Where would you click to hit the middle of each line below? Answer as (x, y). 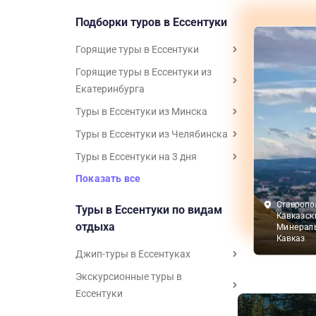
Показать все (108, 178)
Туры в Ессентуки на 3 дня (136, 157)
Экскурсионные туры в (129, 276)
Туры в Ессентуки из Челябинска (152, 134)
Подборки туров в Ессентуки (151, 22)
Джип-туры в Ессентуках (133, 254)
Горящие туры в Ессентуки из (144, 72)
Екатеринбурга (110, 89)
